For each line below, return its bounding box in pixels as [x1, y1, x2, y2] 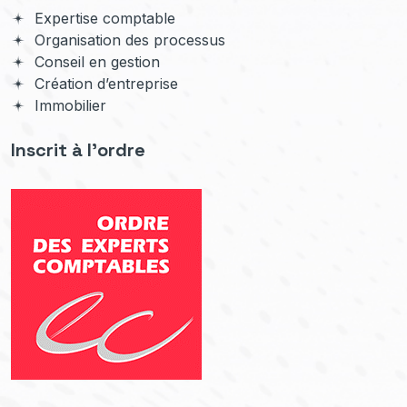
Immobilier [30, 96, 106, 115]
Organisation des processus [30, 31, 225, 50]
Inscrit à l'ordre [11, 138, 145, 163]
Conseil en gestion [30, 53, 160, 72]
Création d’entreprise [30, 74, 178, 94]
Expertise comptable [30, 9, 175, 28]
